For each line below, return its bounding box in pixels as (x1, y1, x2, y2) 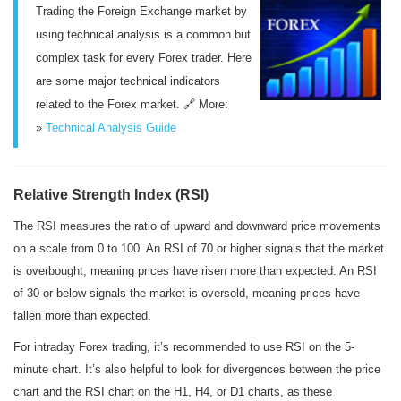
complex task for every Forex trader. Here (36, 51, 252, 64)
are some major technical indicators (36, 74, 220, 88)
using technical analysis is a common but (36, 28, 251, 41)
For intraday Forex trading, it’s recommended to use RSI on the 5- (13, 340, 354, 354)
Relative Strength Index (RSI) (13, 187, 209, 202)
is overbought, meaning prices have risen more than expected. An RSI (13, 264, 377, 277)
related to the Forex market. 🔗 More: (36, 98, 228, 111)
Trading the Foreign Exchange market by (36, 4, 247, 18)
